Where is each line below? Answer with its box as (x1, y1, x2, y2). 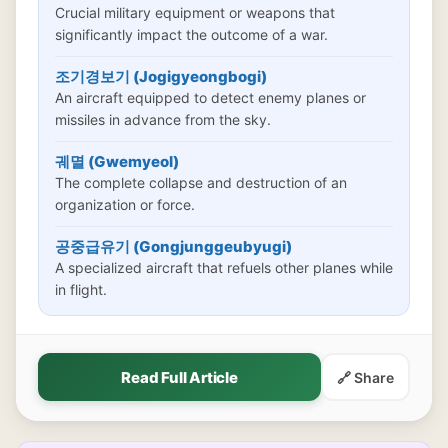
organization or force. (55, 196, 195, 213)
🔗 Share (337, 368, 394, 386)
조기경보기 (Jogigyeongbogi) (55, 67, 267, 86)
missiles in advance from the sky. (55, 111, 271, 128)
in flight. (55, 281, 107, 298)
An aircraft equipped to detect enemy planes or (55, 89, 366, 106)
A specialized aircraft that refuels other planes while (55, 259, 393, 276)
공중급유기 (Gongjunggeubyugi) (55, 237, 292, 256)
